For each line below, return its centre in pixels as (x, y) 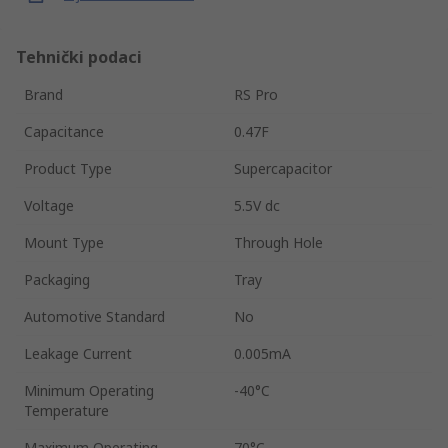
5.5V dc (257, 205)
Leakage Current (78, 353)
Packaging (57, 279)
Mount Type (64, 242)
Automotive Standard (94, 316)
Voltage (49, 205)
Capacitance (64, 131)
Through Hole (278, 242)
